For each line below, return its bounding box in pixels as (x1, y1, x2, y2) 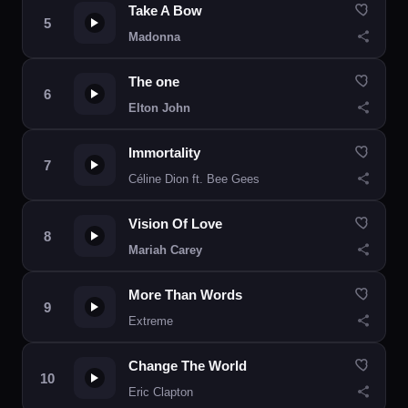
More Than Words (128, 287, 242, 302)
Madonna (128, 30, 180, 44)
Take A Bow (128, 3, 202, 18)
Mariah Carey (128, 243, 202, 257)
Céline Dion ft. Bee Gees (128, 172, 260, 186)
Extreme (128, 314, 173, 328)
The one (128, 74, 179, 89)
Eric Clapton (128, 385, 193, 399)
